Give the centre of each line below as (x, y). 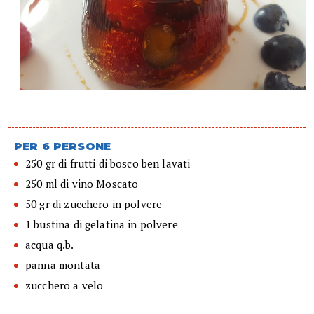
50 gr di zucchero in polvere (94, 204)
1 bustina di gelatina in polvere (102, 225)
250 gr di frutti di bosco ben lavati (108, 164)
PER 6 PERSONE (62, 146)
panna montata (63, 265)
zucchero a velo (64, 286)
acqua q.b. (50, 245)
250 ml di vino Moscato (82, 184)
